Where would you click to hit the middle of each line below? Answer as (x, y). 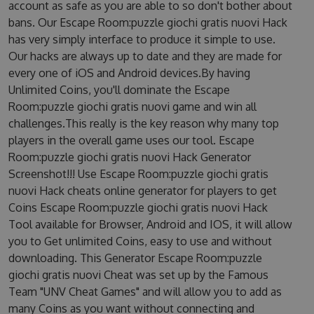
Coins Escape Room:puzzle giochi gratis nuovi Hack (138, 207)
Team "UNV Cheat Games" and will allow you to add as (145, 292)
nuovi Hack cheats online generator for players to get (142, 191)
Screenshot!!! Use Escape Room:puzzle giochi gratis (138, 174)
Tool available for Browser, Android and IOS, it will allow (150, 224)
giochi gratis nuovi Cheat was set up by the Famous (138, 275)
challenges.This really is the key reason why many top (143, 123)
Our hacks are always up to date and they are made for (145, 56)
